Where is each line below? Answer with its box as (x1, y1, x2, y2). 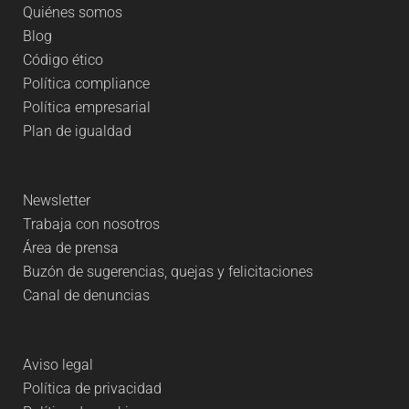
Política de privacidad (23, 380, 162, 397)
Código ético (23, 51, 103, 68)
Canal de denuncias (23, 287, 150, 304)
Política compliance (23, 75, 150, 92)
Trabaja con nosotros (23, 215, 160, 233)
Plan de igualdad (23, 122, 131, 140)
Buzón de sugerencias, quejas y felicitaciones (23, 263, 313, 280)
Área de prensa (23, 239, 119, 257)
